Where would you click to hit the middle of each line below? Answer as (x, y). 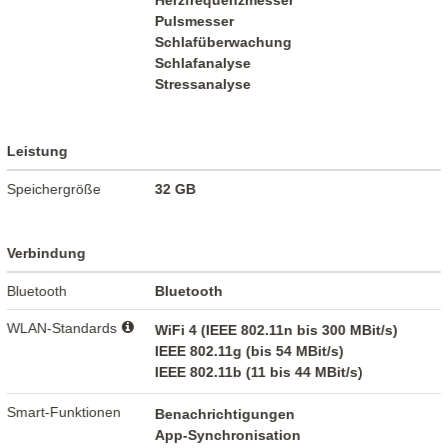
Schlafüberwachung (224, 42)
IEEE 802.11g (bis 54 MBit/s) (250, 351)
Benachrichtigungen (225, 414)
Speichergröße (54, 189)
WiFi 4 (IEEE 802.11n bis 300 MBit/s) (277, 330)
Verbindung (47, 253)
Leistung (38, 151)
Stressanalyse (203, 84)
